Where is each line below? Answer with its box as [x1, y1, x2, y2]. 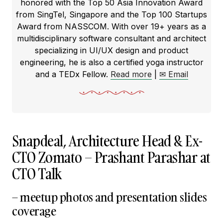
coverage [12, 203, 56, 219]
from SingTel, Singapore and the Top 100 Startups [16, 9, 207, 19]
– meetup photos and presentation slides [12, 189, 207, 205]
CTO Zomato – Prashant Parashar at [12, 148, 211, 167]
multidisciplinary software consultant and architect [17, 33, 206, 43]
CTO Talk [12, 164, 62, 184]
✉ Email [159, 69, 188, 79]
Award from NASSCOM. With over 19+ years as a [17, 21, 206, 31]
